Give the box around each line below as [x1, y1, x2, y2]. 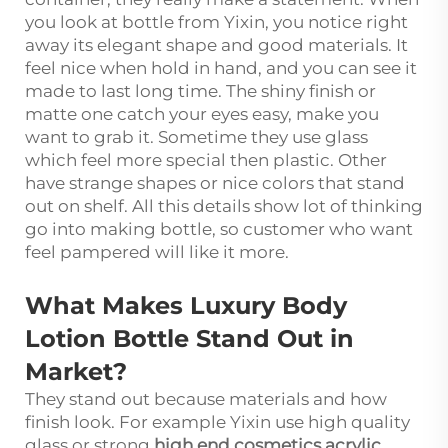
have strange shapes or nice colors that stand [25, 172, 405, 193]
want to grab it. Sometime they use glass [25, 126, 368, 147]
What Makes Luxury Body [25, 290, 347, 320]
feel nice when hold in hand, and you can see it [25, 57, 417, 78]
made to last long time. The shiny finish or [25, 80, 376, 101]
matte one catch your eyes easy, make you [25, 103, 379, 124]
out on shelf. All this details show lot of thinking [25, 195, 423, 216]
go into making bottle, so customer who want [25, 218, 413, 239]
